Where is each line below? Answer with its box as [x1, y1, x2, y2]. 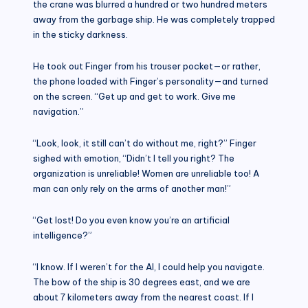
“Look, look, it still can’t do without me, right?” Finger [33, 137, 256, 148]
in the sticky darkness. [33, 28, 128, 40]
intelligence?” [33, 229, 92, 241]
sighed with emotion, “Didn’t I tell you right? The [33, 152, 234, 164]
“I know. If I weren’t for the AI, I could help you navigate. [33, 261, 265, 272]
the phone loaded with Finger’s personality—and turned [33, 75, 268, 87]
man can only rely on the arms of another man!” [33, 182, 231, 194]
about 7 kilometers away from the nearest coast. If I [33, 291, 254, 302]
